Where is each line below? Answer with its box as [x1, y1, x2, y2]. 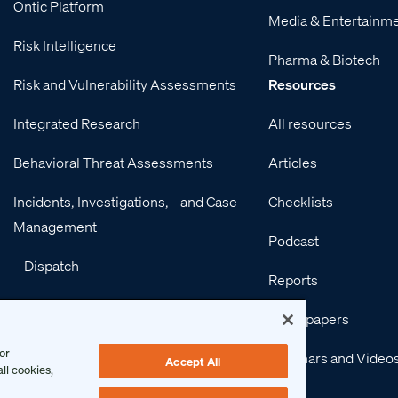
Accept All [165, 354, 221, 369]
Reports [268, 270, 319, 290]
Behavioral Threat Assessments [13, 153, 214, 172]
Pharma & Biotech [268, 50, 381, 69]
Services [13, 334, 68, 354]
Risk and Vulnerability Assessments [13, 75, 237, 94]
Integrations [13, 295, 90, 314]
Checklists [268, 192, 334, 211]
